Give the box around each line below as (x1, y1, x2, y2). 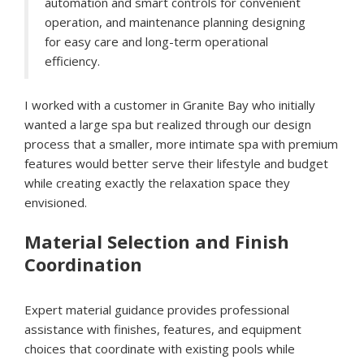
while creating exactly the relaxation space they (24, 175, 290, 192)
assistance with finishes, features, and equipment (24, 321, 301, 338)
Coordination (24, 252, 142, 277)
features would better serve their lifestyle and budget (24, 155, 328, 172)
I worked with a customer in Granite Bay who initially (24, 97, 315, 114)
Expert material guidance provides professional (24, 301, 289, 318)
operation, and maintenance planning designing (45, 14, 305, 31)
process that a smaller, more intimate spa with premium (24, 136, 338, 153)
